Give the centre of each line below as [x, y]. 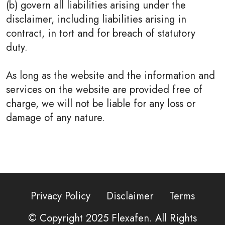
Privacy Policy [60, 196]
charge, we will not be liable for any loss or [101, 103]
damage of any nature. [55, 118]
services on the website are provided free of [104, 89]
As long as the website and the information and [110, 75]
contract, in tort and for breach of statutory [101, 33]
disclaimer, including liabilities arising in [96, 19]
